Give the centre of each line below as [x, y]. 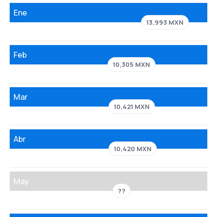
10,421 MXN [132, 107]
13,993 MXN [165, 22]
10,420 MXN [133, 149]
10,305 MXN [132, 64]
